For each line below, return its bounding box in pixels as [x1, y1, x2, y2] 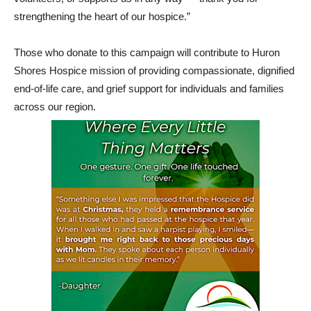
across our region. [14, 101, 96, 112]
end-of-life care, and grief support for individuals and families [14, 83, 284, 94]
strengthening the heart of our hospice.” [14, 10, 190, 22]
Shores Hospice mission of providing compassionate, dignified [14, 65, 294, 76]
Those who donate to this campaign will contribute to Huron [14, 47, 280, 58]
